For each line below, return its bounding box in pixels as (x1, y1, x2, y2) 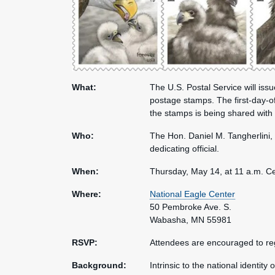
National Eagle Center (149, 188, 235, 199)
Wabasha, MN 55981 (149, 214, 231, 225)
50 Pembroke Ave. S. (149, 201, 231, 212)
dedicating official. (149, 143, 219, 153)
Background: (72, 260, 126, 270)
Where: (72, 188, 101, 199)
